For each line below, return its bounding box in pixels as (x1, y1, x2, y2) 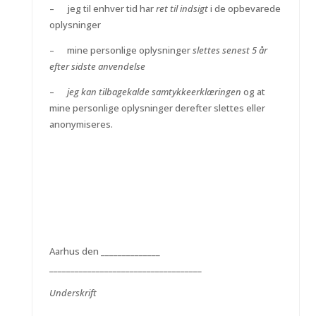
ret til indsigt (155, 2, 208, 15)
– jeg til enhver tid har (49, 2, 156, 15)
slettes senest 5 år (192, 44, 267, 56)
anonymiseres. (49, 118, 113, 130)
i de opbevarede (207, 2, 281, 15)
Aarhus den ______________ (49, 245, 171, 257)
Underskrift (49, 286, 97, 299)
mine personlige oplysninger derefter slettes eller (49, 102, 265, 114)
